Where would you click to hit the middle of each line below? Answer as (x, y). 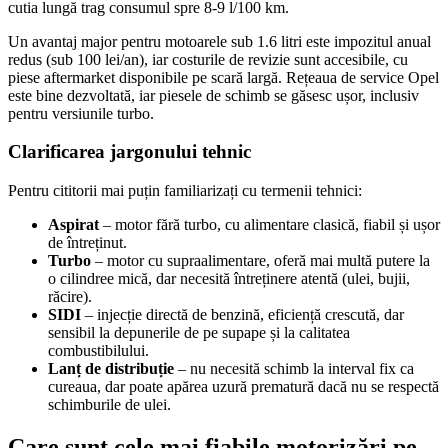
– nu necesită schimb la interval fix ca (294, 369)
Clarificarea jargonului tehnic (129, 152)
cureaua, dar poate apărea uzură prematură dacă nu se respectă (243, 387)
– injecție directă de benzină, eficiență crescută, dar (242, 315)
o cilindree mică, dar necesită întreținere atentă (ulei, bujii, (229, 279)
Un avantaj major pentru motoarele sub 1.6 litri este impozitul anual (219, 41)
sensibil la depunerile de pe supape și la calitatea (199, 333)
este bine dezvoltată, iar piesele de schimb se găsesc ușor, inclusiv (213, 95)
